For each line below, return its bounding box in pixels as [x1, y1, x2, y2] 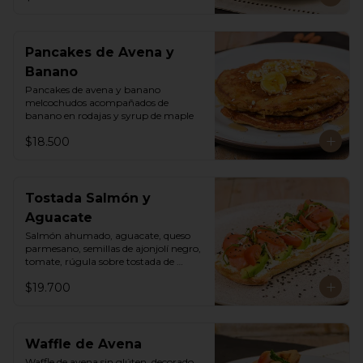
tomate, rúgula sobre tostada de [25, 255, 174, 267]
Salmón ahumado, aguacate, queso [25, 229, 190, 241]
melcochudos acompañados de [25, 96, 169, 109]
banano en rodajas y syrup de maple [25, 109, 194, 122]
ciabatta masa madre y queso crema [25, 268, 195, 280]
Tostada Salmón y [25, 190, 151, 206]
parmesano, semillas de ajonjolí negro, [25, 242, 201, 254]
